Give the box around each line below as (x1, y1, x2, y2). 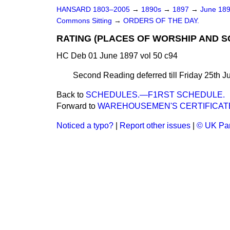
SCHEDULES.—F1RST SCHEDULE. (86, 90, 225, 99)
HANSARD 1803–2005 (56, 6, 130, 13)
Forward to (56, 102, 98, 110)
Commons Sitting (56, 17, 114, 25)
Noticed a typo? (56, 121, 113, 130)
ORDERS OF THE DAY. (123, 17, 199, 25)
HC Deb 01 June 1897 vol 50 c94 (56, 51, 178, 60)
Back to (56, 90, 86, 99)
